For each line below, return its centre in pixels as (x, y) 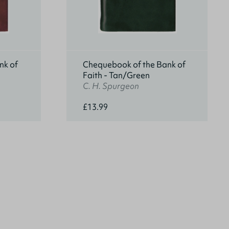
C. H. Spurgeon (111, 86)
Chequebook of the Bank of (134, 64)
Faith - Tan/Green (116, 75)
